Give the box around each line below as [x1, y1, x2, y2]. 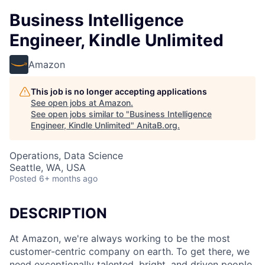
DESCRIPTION [9, 205, 107, 222]
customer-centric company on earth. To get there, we [9, 245, 250, 257]
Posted [9, 173, 37, 183]
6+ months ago [39, 173, 98, 183]
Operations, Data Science [9, 150, 123, 161]
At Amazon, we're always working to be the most [9, 232, 230, 244]
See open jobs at [31, 98, 99, 108]
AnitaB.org [137, 120, 177, 130]
